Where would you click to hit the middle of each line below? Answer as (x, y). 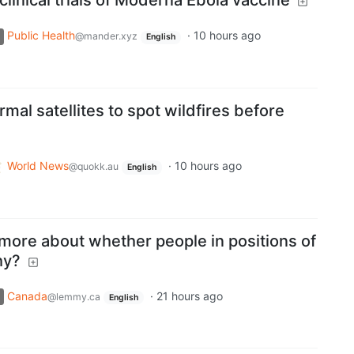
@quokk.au (94, 166)
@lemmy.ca (74, 296)
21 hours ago (189, 296)
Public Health (41, 36)
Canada (27, 296)
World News (38, 165)
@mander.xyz (106, 36)
